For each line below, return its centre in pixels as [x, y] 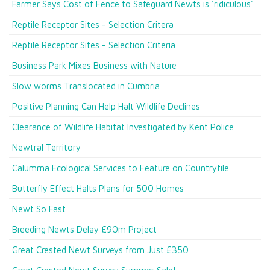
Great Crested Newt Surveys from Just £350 [100, 250]
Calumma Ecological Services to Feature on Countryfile [121, 168]
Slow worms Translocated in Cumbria [86, 86]
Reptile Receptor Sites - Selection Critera [93, 24]
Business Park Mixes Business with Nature [94, 65]
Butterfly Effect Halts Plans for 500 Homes [98, 188]
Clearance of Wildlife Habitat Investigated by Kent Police [123, 127]
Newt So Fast [39, 209]
